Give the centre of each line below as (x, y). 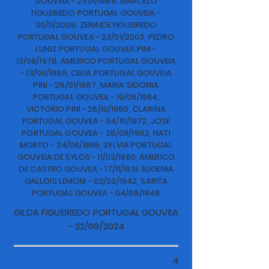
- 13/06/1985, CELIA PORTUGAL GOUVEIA (96, 73)
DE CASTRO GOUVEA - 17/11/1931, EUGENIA (96, 169)
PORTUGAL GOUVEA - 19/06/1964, (96, 97)
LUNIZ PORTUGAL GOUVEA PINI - (96, 49)
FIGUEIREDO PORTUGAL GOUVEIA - (96, 13)
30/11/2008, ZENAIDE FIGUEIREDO (96, 25)
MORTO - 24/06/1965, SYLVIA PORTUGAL (96, 145)
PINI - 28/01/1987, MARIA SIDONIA (96, 85)
